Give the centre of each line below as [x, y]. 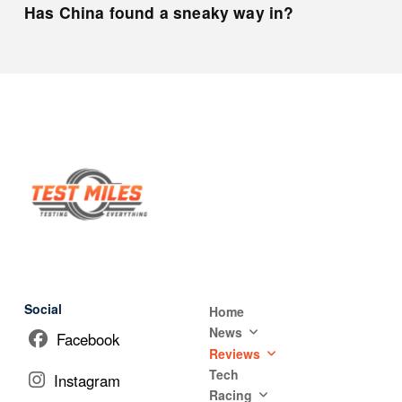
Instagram [87, 380]
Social [43, 308]
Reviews [234, 353]
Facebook [87, 339]
